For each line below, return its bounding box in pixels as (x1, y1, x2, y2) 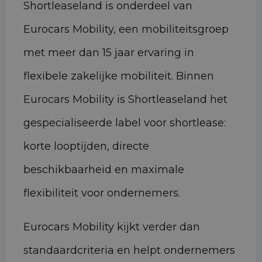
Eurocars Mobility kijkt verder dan (23, 220, 200, 234)
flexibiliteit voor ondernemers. (23, 187, 180, 200)
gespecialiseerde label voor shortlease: (23, 116, 226, 130)
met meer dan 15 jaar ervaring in (23, 46, 194, 60)
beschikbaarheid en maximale (23, 163, 184, 177)
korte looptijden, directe (23, 140, 149, 153)
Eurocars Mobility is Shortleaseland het (23, 93, 227, 106)
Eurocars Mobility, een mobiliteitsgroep (23, 23, 229, 36)
